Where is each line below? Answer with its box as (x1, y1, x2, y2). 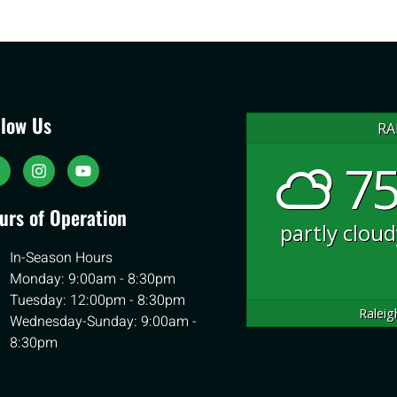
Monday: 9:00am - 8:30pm (10, 268, 176, 290)
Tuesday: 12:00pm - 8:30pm (10, 289, 186, 311)
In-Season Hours (10, 246, 113, 269)
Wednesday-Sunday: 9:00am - (10, 310, 198, 332)
